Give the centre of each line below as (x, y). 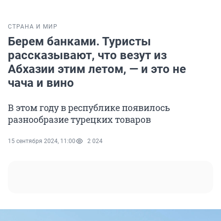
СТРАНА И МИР (33, 27)
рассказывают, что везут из (87, 55)
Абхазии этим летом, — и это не (97, 69)
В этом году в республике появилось (89, 108)
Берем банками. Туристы (79, 42)
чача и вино (41, 83)
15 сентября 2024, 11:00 (42, 141)
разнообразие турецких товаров (79, 120)
